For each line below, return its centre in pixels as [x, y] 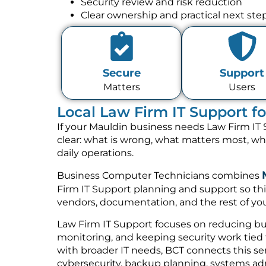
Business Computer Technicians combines [159, 176]
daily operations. [95, 153]
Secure [121, 73]
